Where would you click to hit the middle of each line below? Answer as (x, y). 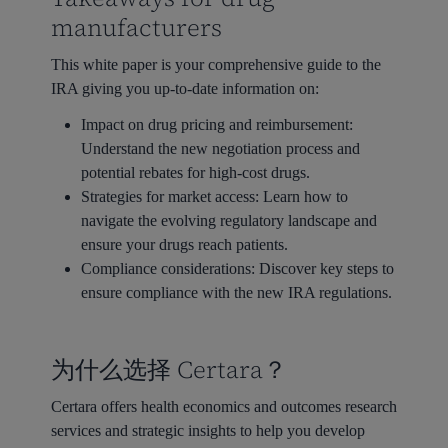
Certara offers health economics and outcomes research (223, 407)
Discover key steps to (326, 269)
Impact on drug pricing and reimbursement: (216, 125)
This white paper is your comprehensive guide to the (215, 64)
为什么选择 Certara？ (168, 370)
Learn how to (305, 197)
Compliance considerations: (169, 269)
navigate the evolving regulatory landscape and (228, 221)
